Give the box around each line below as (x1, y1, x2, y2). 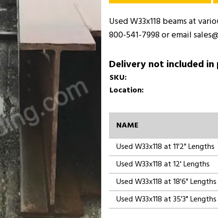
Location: (109, 84, 144, 97)
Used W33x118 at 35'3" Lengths (116, 193, 217, 206)
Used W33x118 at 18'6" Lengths (116, 176, 217, 188)
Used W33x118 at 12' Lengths (116, 158, 210, 171)
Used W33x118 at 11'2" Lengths (116, 141, 215, 153)
